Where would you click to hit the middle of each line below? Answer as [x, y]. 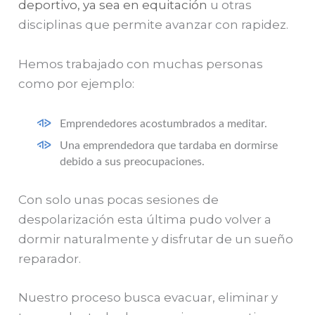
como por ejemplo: [77, 83]
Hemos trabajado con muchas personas [141, 64]
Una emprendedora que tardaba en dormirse [169, 145]
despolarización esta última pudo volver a [145, 220]
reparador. [50, 259]
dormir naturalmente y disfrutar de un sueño [156, 239]
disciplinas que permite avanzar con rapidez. [154, 25]
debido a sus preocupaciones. [133, 161]
